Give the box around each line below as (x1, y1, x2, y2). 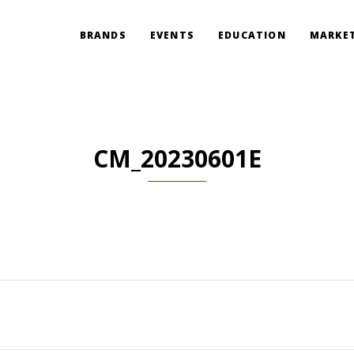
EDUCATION (217, 28, 286, 42)
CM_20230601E (92, 142, 262, 175)
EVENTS (149, 28, 194, 42)
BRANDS (79, 28, 126, 42)
